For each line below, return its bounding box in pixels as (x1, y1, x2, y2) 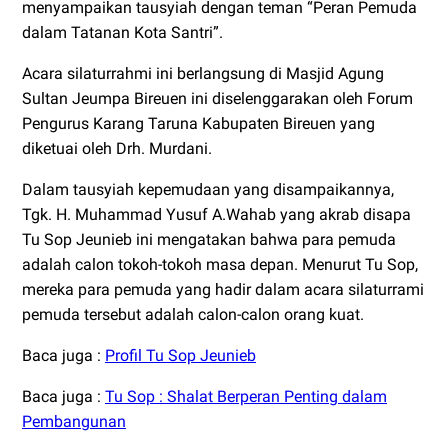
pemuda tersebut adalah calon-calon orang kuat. (22, 305, 364, 325)
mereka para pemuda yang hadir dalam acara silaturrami (22, 280, 424, 300)
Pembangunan (22, 412, 126, 432)
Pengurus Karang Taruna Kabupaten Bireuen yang (22, 114, 375, 134)
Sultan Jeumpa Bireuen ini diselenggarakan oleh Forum (22, 89, 413, 109)
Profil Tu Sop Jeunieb (105, 346, 256, 366)
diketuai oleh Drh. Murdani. (22, 139, 212, 159)
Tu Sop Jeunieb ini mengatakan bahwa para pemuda (22, 230, 396, 250)
